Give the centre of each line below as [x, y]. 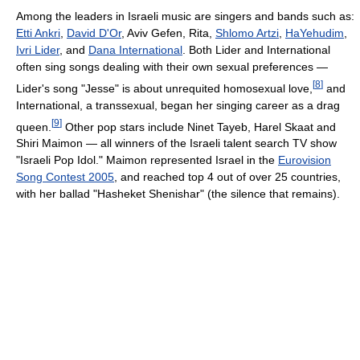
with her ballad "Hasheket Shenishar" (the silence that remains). [178, 194]
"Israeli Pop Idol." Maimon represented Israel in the [147, 160]
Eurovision [305, 160]
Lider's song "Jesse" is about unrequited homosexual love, [164, 88]
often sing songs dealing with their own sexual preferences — [172, 67]
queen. [34, 127]
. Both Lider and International [256, 50]
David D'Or [94, 33]
